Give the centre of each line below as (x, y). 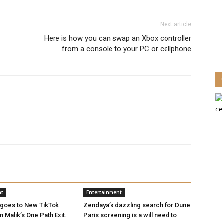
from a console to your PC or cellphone (127, 49)
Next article (176, 24)
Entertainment (104, 192)
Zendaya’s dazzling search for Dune (137, 205)
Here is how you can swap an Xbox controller (118, 38)
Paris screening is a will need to (130, 215)
